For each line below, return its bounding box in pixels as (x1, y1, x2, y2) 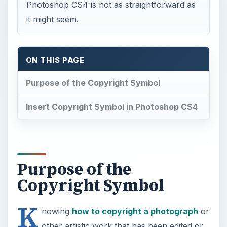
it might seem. (26, 14, 79, 25)
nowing (41, 206, 72, 216)
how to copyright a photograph (71, 206, 198, 216)
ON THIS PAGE (25, 55, 85, 65)
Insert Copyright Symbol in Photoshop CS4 (25, 102, 198, 112)
